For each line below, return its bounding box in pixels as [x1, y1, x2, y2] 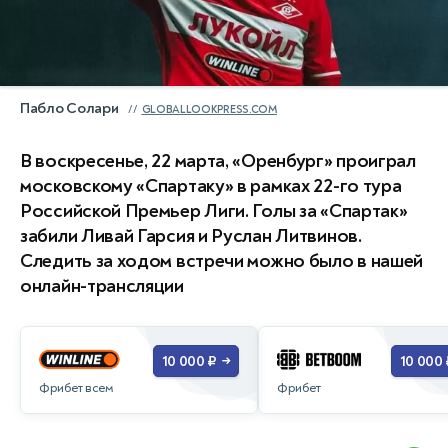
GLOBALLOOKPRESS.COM [141, 102, 277, 116]
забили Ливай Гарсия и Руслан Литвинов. [20, 223, 362, 248]
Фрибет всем [39, 379, 113, 396]
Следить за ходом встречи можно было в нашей [20, 248, 424, 273]
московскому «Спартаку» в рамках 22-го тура [20, 173, 402, 198]
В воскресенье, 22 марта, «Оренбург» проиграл [20, 148, 416, 173]
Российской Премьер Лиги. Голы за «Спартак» [20, 198, 408, 223]
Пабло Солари [20, 98, 119, 118]
